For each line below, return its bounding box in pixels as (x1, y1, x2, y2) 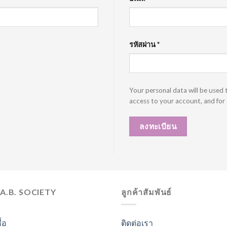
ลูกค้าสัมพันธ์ (121, 187, 172, 197)
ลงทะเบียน (139, 121, 177, 131)
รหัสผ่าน (129, 40, 157, 49)
